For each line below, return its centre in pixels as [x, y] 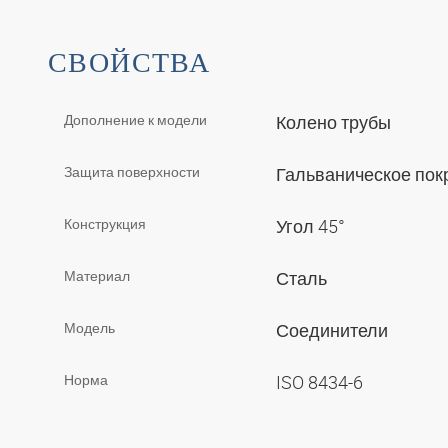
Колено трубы [335, 121]
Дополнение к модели [135, 119]
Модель [89, 327]
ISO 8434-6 [321, 381]
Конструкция [105, 223]
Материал [97, 275]
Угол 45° [312, 225]
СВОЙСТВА [129, 62]
